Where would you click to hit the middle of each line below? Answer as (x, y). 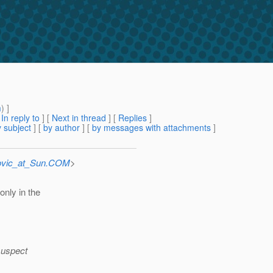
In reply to (20, 118)
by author (62, 128)
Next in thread (79, 118)
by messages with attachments (151, 128)
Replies (133, 118)
